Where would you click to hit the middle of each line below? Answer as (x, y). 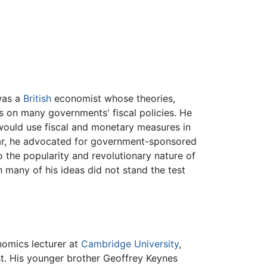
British (37, 99)
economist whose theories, (113, 99)
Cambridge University (130, 244)
